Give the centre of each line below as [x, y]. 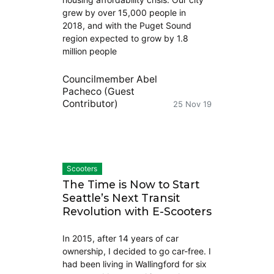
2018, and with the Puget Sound [127, 26]
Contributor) [90, 104]
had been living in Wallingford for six [134, 264]
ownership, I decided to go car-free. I [136, 251]
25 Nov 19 [193, 104]
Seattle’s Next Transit [121, 198]
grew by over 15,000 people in [124, 13]
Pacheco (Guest [98, 92]
